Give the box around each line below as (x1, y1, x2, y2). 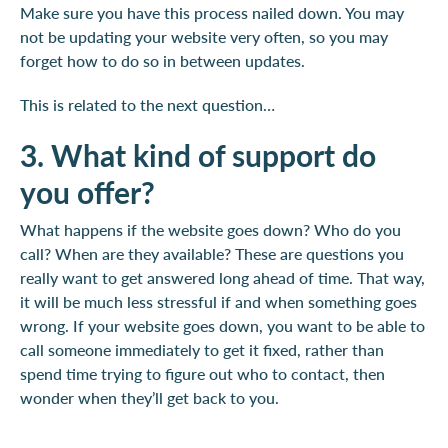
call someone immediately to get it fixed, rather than (20, 338, 384, 362)
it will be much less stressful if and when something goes (20, 290, 417, 314)
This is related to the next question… (20, 92, 275, 116)
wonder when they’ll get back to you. (20, 386, 279, 410)
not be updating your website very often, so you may (20, 24, 388, 48)
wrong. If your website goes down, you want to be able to (20, 314, 425, 338)
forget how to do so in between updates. (20, 48, 305, 72)
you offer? (20, 170, 155, 213)
